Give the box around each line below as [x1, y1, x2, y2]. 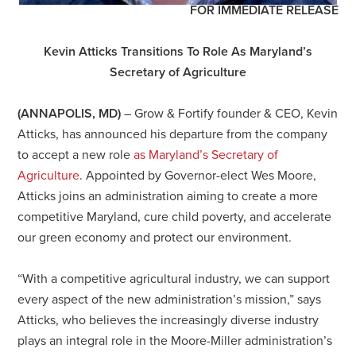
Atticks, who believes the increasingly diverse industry [17, 311, 319, 328]
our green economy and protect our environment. [17, 229, 292, 246]
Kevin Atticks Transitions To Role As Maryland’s [44, 43, 312, 60]
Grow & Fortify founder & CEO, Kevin [134, 105, 339, 122]
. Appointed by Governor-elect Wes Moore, [79, 167, 317, 184]
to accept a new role [17, 146, 134, 163]
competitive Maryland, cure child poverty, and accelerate [17, 208, 332, 225]
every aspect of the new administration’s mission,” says [17, 291, 322, 308]
